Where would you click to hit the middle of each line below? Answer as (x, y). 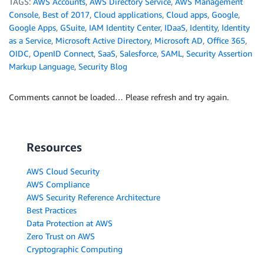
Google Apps (32, 27)
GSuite (72, 27)
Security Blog (103, 66)
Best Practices (52, 210)
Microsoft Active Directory (103, 40)
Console (24, 14)
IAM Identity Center (125, 27)
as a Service (30, 40)
